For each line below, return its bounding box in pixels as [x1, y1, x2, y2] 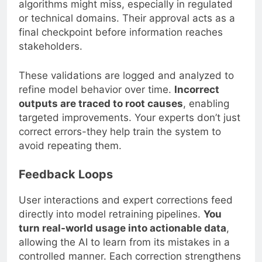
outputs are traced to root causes [19, 97, 183, 109]
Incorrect [174, 83, 219, 95]
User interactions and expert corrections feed [19, 194, 233, 206]
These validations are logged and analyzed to [19, 69, 234, 81]
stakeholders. [19, 40, 82, 53]
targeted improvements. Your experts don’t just [19, 111, 240, 123]
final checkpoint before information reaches [19, 26, 223, 39]
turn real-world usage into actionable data [19, 222, 226, 235]
